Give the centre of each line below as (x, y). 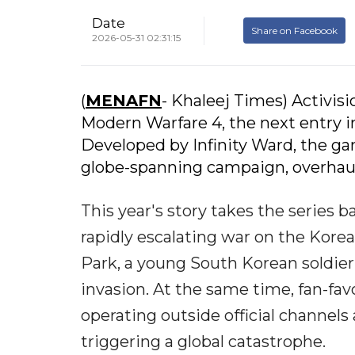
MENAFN (124, 101)
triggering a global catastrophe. (203, 342)
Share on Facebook (294, 30)
